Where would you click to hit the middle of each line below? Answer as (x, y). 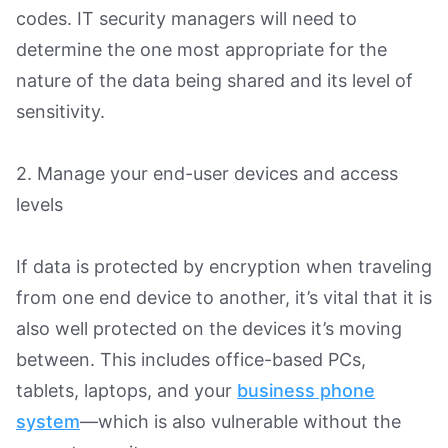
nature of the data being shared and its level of (214, 80)
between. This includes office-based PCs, (191, 359)
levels (39, 204)
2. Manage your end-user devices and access (207, 173)
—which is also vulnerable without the (240, 421)
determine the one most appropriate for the (201, 49)
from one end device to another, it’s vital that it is (224, 297)
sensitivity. (63, 111)
